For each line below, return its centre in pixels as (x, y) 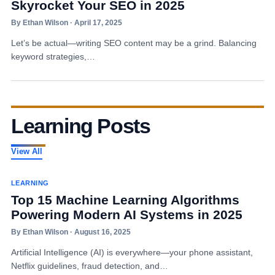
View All (26, 151)
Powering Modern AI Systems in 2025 (126, 215)
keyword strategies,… (53, 56)
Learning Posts (80, 126)
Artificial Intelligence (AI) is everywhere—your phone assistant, (132, 252)
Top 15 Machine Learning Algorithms (125, 200)
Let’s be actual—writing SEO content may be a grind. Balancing (134, 43)
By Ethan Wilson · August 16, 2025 (71, 232)
